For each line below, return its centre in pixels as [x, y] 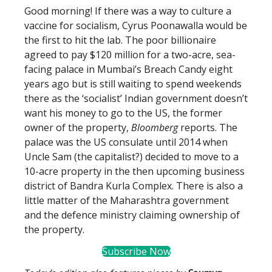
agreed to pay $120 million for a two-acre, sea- [130, 55]
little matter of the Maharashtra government [127, 200]
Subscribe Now [136, 251]
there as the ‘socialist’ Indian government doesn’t [136, 98]
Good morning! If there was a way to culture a [128, 11]
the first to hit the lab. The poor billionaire [120, 40]
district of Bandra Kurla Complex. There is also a [134, 186]
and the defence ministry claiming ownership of [132, 215]
